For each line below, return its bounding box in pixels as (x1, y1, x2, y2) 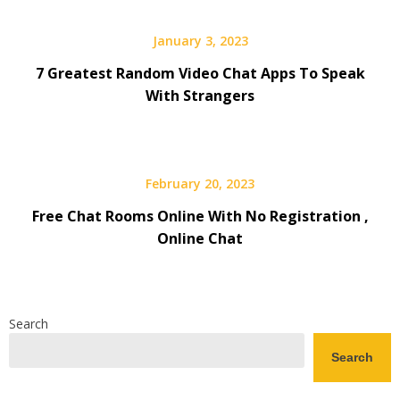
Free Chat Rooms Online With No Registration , (31, 205, 369, 226)
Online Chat (157, 228, 243, 248)
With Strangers (146, 85, 254, 105)
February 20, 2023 (146, 174, 254, 192)
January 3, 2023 (152, 31, 248, 49)
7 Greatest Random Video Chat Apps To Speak (35, 62, 365, 83)
